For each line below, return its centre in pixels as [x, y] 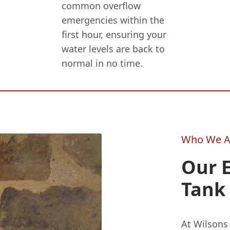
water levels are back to [113, 49]
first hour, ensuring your [114, 35]
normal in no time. [102, 63]
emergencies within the [113, 20]
